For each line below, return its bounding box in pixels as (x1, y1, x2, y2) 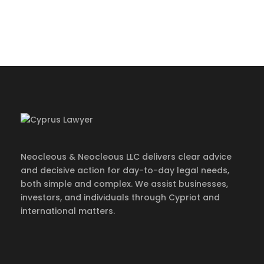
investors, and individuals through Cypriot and (21, 191, 220, 203)
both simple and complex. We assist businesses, (21, 177, 228, 190)
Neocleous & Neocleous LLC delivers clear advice (21, 150, 232, 163)
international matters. (21, 204, 115, 217)
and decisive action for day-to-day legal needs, (21, 164, 229, 176)
